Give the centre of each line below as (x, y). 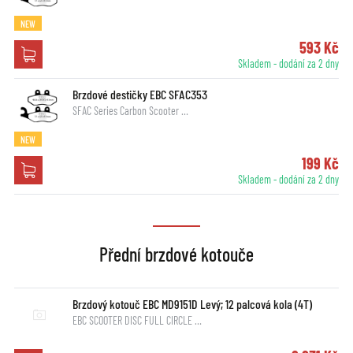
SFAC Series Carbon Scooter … (130, 111)
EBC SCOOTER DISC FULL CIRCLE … (137, 321)
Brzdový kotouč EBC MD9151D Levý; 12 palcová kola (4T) (192, 304)
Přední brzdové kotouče (176, 255)
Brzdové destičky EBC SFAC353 (139, 95)
